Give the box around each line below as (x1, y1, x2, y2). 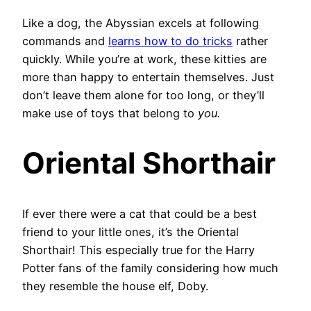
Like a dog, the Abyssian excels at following (22, 15, 259, 30)
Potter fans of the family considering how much (22, 261, 278, 276)
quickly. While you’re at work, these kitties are (22, 51, 267, 66)
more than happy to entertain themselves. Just (22, 69, 274, 84)
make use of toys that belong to (22, 106, 198, 120)
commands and (22, 33, 108, 48)
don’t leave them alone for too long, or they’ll (22, 87, 264, 102)
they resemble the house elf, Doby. (22, 279, 212, 294)
